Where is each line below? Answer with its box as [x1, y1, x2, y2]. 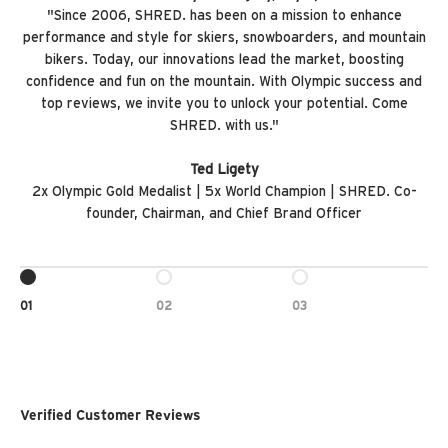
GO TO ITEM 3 [291, 280, 382, 295]
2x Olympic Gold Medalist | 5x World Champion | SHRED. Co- [31, 185, 417, 200]
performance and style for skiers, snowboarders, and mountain [22, 31, 426, 46]
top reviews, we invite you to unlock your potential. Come [40, 97, 408, 112]
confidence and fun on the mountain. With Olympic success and [26, 75, 422, 90]
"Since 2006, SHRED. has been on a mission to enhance [46, 9, 402, 24]
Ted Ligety [189, 163, 259, 178]
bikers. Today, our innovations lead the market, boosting [44, 53, 404, 68]
